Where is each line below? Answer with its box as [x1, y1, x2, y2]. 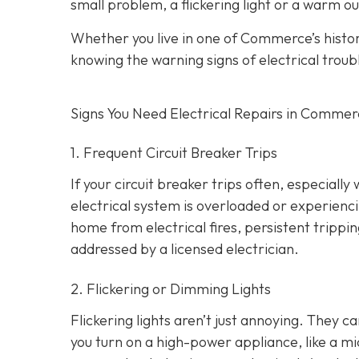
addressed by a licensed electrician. [71, 239, 299, 258]
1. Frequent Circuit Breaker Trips [71, 143, 277, 162]
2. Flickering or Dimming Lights [71, 279, 271, 298]
